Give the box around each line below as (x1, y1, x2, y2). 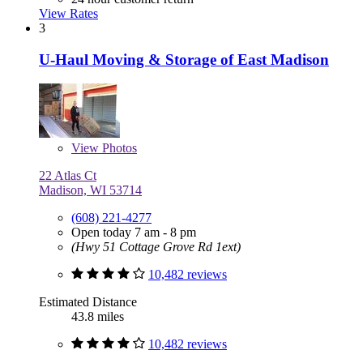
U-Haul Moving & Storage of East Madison (39, 50, 329, 68)
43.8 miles (71, 310, 124, 324)
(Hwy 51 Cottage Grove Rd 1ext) (71, 240, 241, 254)
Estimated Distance (39, 295, 137, 310)
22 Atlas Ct (39, 169, 96, 183)
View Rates (39, 6, 98, 21)
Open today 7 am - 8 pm (71, 225, 196, 240)
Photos (99, 141, 137, 156)
